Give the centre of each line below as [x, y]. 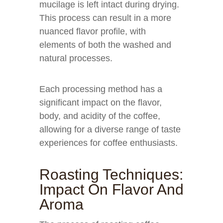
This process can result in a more [105, 18]
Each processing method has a [101, 89]
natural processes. [76, 58]
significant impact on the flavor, [101, 103]
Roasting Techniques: [111, 174]
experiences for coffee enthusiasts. [109, 143]
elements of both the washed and [105, 45]
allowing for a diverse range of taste [110, 129]
